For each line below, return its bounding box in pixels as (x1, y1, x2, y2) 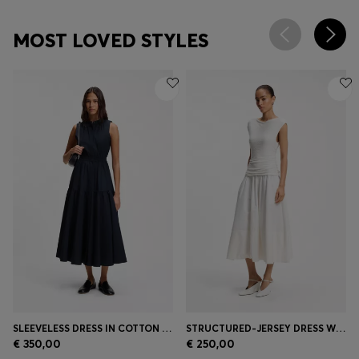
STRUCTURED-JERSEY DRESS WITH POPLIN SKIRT (336, 322, 345, 335)
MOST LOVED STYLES (13, 28, 208, 52)
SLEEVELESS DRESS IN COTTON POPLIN (162, 322, 171, 335)
